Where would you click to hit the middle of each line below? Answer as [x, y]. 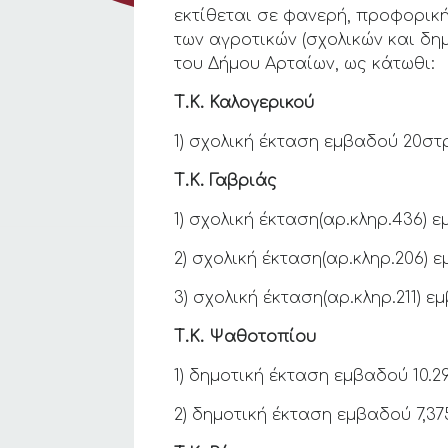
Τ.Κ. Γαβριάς [226, 181]
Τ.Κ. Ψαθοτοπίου [245, 337]
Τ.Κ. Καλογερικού [244, 103]
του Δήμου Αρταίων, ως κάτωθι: [305, 64]
